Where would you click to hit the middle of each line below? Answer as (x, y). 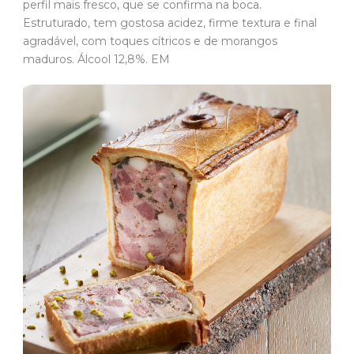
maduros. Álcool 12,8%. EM (98, 60)
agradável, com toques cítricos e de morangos (150, 41)
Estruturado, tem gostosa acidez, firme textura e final (170, 23)
